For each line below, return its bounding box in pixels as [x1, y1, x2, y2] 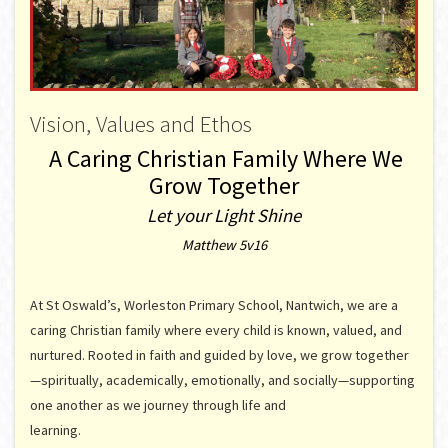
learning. [30, 421, 162, 440]
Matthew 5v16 [181, 236, 267, 255]
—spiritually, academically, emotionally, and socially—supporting [30, 371, 415, 390]
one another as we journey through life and [30, 396, 286, 415]
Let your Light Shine [147, 204, 301, 228]
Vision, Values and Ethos [30, 109, 252, 139]
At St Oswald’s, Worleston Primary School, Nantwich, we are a [30, 296, 398, 315]
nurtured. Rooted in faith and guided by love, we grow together [30, 346, 409, 365]
